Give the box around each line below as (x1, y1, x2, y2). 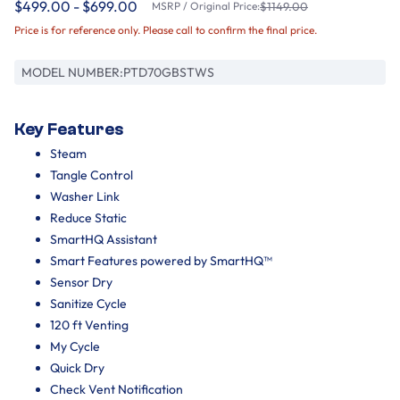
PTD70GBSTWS (123, 63, 214, 80)
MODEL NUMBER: (21, 63, 123, 80)
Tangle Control (50, 166, 133, 183)
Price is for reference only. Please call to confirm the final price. (14, 22, 317, 37)
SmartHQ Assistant (50, 230, 157, 247)
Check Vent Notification (50, 380, 183, 397)
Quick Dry (50, 359, 104, 376)
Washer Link (50, 187, 120, 204)
